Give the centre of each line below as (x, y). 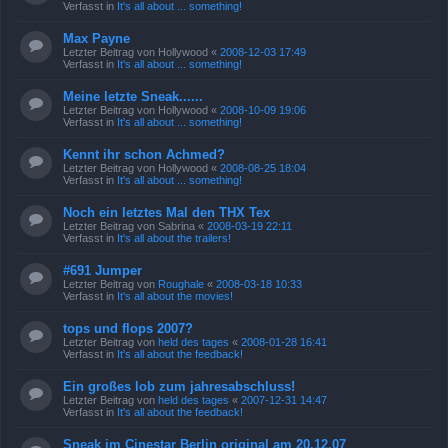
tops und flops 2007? (128, 328)
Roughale (181, 284)
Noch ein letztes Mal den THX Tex (166, 212)
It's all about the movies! (175, 296)
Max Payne (96, 38)
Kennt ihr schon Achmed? (144, 154)
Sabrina (176, 226)
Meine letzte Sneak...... (133, 96)
